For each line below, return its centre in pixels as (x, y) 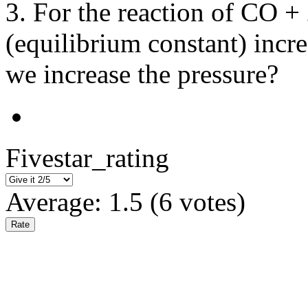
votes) (209, 202)
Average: (57, 202)
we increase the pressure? (142, 74)
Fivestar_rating (87, 158)
